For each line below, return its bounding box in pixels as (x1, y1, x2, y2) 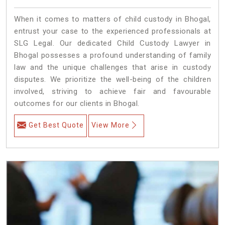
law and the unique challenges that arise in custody (14, 62, 211, 72)
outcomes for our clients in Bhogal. (14, 98, 140, 108)
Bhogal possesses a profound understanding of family (14, 50, 211, 60)
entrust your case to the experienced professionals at (14, 26, 211, 36)
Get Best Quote (29, 121, 84, 129)
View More (91, 121, 130, 129)
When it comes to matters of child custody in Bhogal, (14, 14, 211, 24)
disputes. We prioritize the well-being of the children (14, 74, 211, 84)
